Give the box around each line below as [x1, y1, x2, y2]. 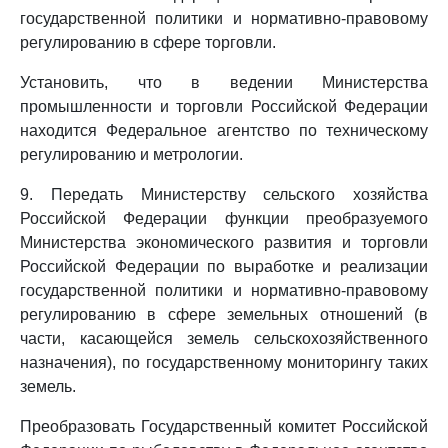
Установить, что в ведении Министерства [20, 74, 428, 91]
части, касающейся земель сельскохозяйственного [20, 330, 428, 347]
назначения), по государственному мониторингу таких [20, 354, 428, 371]
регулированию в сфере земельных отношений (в [20, 306, 428, 323]
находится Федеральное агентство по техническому [20, 122, 428, 139]
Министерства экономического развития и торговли [20, 234, 428, 251]
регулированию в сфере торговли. [20, 34, 276, 51]
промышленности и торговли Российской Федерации [20, 98, 428, 115]
